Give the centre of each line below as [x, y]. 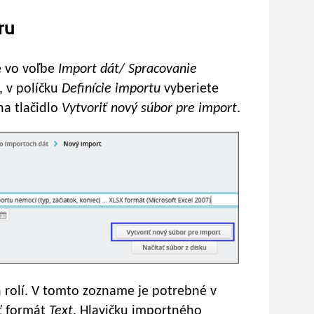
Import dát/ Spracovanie [128, 69]
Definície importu [113, 89]
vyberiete [191, 89]
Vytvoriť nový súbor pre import [149, 108]
